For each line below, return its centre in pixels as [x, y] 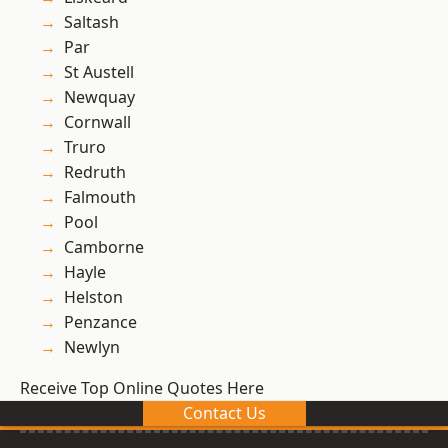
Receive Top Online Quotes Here [142, 388]
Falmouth [100, 197]
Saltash [91, 22]
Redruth [95, 172]
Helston [93, 297]
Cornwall [97, 122]
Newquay [99, 97]
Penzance [100, 322]
